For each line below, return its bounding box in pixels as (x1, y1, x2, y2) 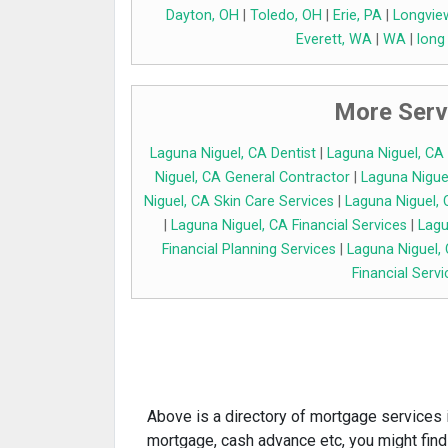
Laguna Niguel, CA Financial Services (171, 217, 407, 235)
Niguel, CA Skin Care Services (144, 193, 334, 211)
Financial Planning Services (161, 241, 336, 259)
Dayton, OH (166, 7, 239, 25)
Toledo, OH (250, 7, 322, 25)
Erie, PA (333, 7, 382, 25)
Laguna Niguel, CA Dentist (149, 145, 316, 163)
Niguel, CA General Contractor (154, 169, 350, 187)
